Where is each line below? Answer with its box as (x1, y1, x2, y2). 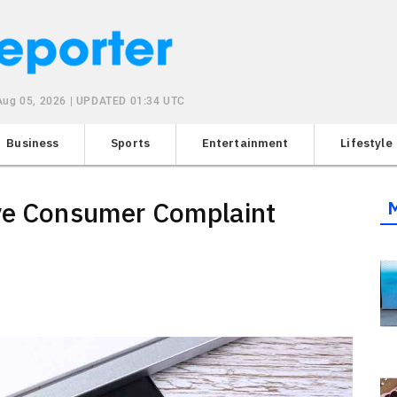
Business (6, 135, 59, 151)
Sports (111, 135, 151, 151)
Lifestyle (340, 135, 393, 151)
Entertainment (201, 135, 289, 151)
